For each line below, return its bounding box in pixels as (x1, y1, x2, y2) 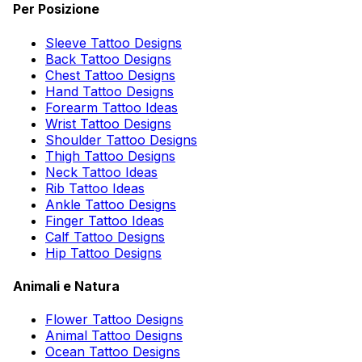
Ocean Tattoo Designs (45, 343, 180, 360)
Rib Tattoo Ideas (45, 179, 145, 196)
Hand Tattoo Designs (45, 82, 174, 99)
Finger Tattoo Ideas (45, 212, 164, 229)
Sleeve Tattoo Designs (45, 34, 182, 51)
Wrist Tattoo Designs (45, 115, 171, 132)
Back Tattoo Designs (45, 50, 171, 67)
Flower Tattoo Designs (45, 311, 183, 328)
